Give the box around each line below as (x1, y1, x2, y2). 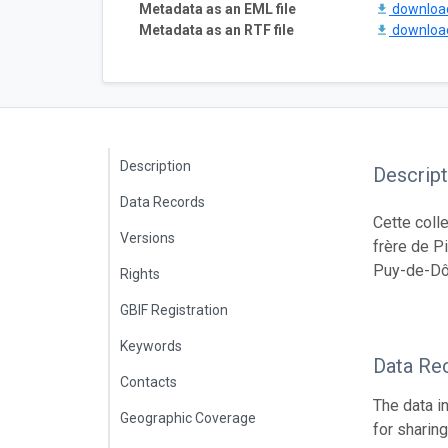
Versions (120, 229, 175, 246)
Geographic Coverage (120, 409, 256, 426)
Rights (120, 265, 160, 282)
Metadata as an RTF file (139, 21, 294, 38)
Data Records (120, 193, 205, 210)
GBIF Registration (120, 301, 228, 318)
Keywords (120, 337, 182, 354)
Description (120, 157, 191, 174)
